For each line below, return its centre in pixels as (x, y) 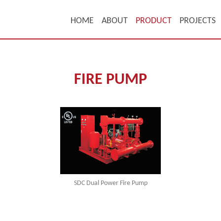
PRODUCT (153, 21)
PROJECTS (197, 21)
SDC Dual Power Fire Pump (110, 183)
